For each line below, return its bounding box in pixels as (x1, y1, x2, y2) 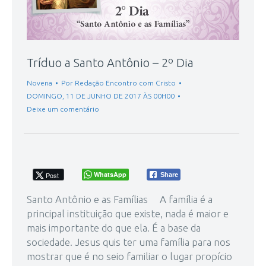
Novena (27, 79, 52, 87)
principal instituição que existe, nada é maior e (27, 208, 229, 220)
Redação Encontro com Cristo (75, 79, 176, 87)
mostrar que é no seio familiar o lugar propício (27, 251, 232, 262)
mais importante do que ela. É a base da (27, 222, 201, 234)
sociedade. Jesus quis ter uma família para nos (27, 236, 230, 248)
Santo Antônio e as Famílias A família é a (27, 194, 213, 205)
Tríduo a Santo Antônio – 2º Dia (27, 56, 194, 70)
